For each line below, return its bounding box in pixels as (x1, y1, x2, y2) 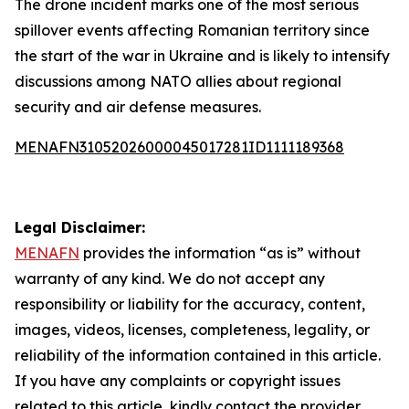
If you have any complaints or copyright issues (15, 372, 341, 390)
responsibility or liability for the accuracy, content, (15, 295, 365, 313)
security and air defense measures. (15, 98, 261, 116)
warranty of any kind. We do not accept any (15, 269, 325, 288)
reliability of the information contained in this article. (15, 346, 381, 364)
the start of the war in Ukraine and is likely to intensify (15, 47, 390, 65)
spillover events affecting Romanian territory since (15, 21, 370, 39)
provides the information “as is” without (79, 244, 361, 262)
